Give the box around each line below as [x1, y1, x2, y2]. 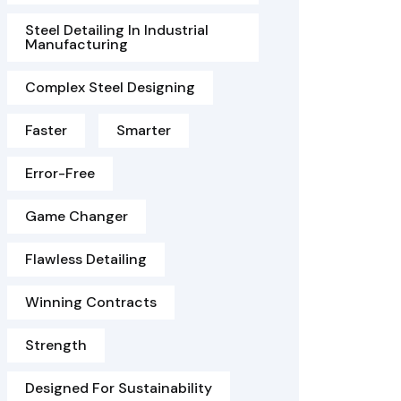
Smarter [116, 121, 171, 140]
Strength [25, 336, 87, 354]
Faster [25, 121, 67, 140]
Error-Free [25, 164, 95, 183]
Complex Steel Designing [25, 78, 195, 97]
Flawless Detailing [25, 250, 147, 269]
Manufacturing [25, 35, 128, 54]
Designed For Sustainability [25, 379, 212, 397]
